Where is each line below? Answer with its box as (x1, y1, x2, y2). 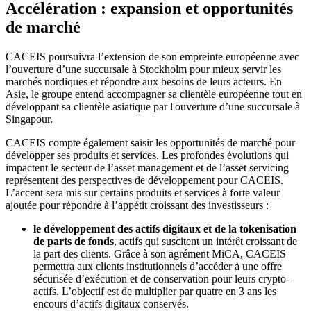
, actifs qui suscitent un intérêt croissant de (114, 235, 297, 248)
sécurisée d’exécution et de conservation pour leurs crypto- (33, 273, 289, 285)
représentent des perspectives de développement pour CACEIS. (6, 174, 283, 187)
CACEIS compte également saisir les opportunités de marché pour (6, 137, 295, 149)
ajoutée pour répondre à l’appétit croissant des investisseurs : (6, 199, 269, 212)
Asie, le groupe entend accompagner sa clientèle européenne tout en (6, 88, 302, 101)
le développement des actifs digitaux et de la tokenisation (33, 223, 296, 235)
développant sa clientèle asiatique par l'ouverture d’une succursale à (6, 101, 300, 113)
